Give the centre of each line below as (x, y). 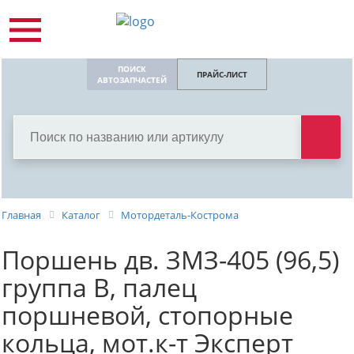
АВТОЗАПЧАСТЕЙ (132, 80)
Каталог (81, 215)
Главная (21, 215)
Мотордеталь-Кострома (180, 215)
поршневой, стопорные (147, 314)
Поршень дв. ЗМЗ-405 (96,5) (170, 259)
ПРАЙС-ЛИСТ (222, 74)
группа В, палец (99, 287)
